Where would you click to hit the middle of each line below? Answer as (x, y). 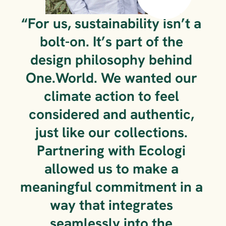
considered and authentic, (111, 114)
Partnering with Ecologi (111, 150)
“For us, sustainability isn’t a (111, 23)
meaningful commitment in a (111, 187)
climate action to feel (111, 96)
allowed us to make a (111, 168)
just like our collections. (111, 132)
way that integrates (111, 205)
